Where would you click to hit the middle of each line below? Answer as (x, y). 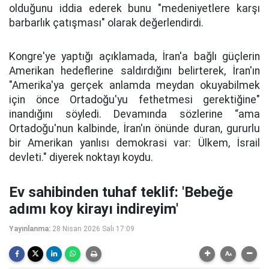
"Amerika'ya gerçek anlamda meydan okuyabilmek (134, 86)
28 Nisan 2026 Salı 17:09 (93, 229)
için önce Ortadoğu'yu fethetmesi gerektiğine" (134, 100)
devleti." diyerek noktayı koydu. (81, 158)
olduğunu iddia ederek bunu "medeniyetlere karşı (134, 9)
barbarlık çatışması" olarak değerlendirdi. (106, 23)
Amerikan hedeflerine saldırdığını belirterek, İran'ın (134, 71)
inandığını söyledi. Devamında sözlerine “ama (134, 114)
